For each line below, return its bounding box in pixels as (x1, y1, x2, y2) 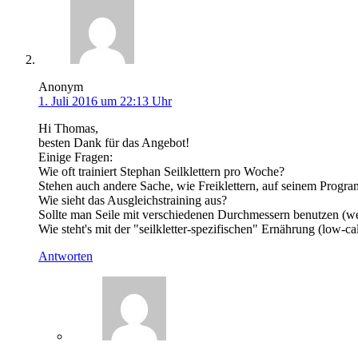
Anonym (38, 79, 83, 93)
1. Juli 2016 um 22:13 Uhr (38, 93, 172, 108)
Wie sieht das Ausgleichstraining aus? (38, 193, 227, 207)
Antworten (38, 249, 93, 263)
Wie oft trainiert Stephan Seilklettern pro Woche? (38, 164, 284, 178)
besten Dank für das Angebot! (38, 135, 189, 149)
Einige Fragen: (38, 149, 113, 164)
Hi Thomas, (38, 121, 98, 135)
